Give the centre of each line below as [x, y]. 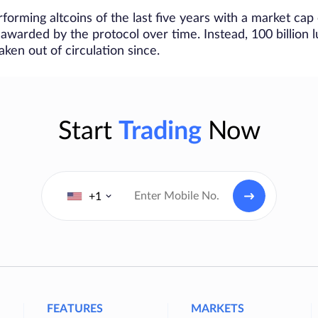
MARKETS [217, 309]
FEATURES [75, 309]
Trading [160, 131]
